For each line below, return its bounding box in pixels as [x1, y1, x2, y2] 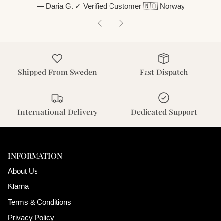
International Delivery [17, 106, 98, 117]
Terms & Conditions [8, 197, 71, 206]
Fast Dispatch [140, 67, 188, 77]
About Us [8, 166, 38, 175]
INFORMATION [8, 150, 62, 161]
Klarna [8, 182, 29, 191]
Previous [99, 13, 128, 22]
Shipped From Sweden [17, 67, 97, 77]
